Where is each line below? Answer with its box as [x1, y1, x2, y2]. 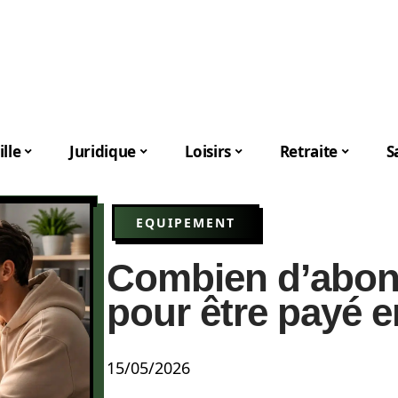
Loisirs [184, 140, 232, 162]
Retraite [279, 140, 338, 162]
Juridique [68, 140, 136, 162]
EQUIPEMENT [136, 214, 235, 231]
